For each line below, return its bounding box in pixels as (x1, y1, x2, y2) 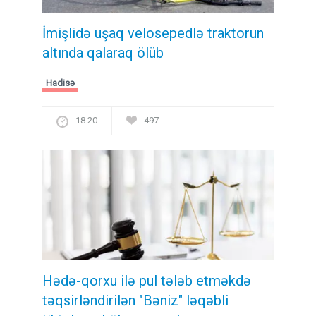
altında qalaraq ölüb (42, 44, 164, 62)
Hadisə (46, 78, 75, 89)
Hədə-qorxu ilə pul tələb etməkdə (42, 272, 251, 289)
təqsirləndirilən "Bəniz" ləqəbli (42, 291, 229, 309)
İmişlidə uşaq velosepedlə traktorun (42, 25, 264, 42)
